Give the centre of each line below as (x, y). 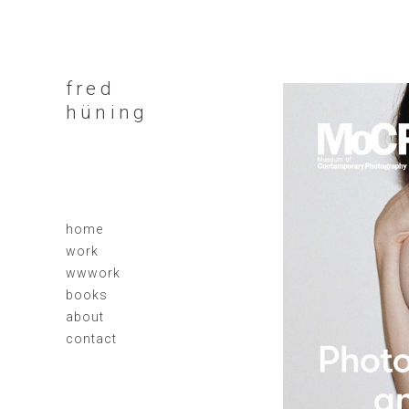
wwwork (93, 273)
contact (91, 339)
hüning (107, 112)
